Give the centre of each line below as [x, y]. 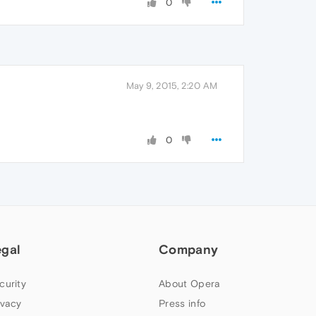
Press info [182, 303]
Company [189, 249]
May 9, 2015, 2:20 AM [172, 86]
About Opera [190, 284]
